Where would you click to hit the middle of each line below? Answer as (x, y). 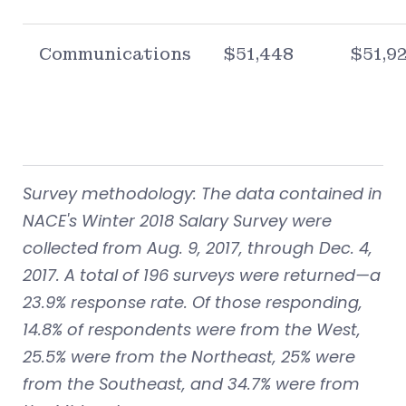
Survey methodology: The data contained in (203, 193)
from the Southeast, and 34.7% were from (191, 383)
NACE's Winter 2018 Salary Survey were (177, 220)
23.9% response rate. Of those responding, (193, 302)
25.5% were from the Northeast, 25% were (189, 356)
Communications (115, 53)
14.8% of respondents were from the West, (192, 329)
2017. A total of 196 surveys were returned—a (202, 275)
